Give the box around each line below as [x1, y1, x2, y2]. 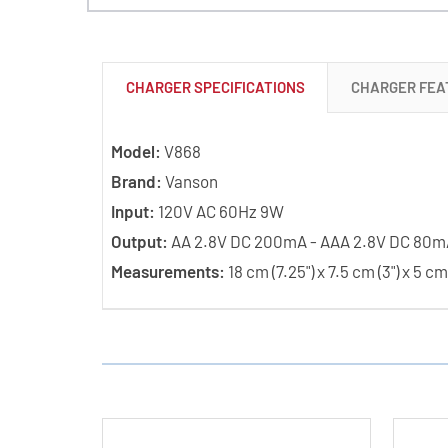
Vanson [161, 170, 218, 191]
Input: [110, 200, 158, 221]
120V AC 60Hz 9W [157, 200, 284, 221]
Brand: [110, 170, 162, 191]
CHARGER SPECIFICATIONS [125, 77, 305, 96]
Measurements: [110, 260, 225, 281]
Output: [110, 230, 168, 251]
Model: [110, 140, 161, 161]
